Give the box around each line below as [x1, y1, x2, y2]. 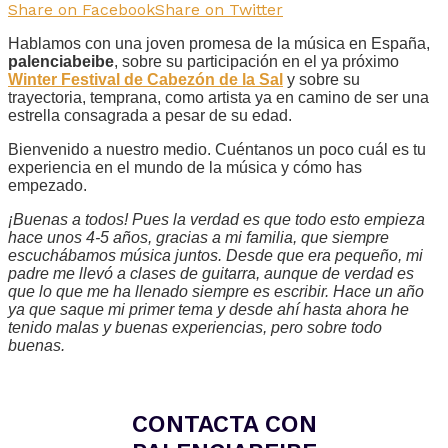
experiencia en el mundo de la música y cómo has [8, 158, 362, 176]
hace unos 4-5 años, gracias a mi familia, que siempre [8, 228, 389, 246]
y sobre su [283, 70, 360, 88]
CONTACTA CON [131, 409, 317, 438]
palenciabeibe [8, 52, 114, 70]
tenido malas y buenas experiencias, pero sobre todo [8, 318, 382, 336]
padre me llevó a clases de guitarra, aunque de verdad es [8, 264, 414, 282]
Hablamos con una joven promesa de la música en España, [8, 34, 430, 52]
